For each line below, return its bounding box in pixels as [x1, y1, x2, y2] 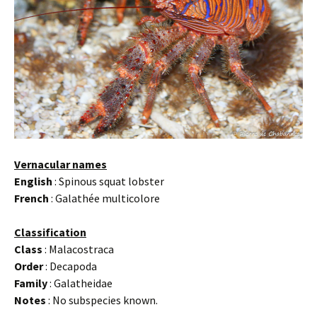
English [14, 173, 52, 188]
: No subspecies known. [46, 292, 158, 307]
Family [14, 275, 47, 290]
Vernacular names [14, 156, 107, 171]
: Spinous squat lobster [52, 173, 164, 188]
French [14, 190, 49, 205]
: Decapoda [43, 258, 97, 273]
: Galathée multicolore [49, 190, 160, 205]
